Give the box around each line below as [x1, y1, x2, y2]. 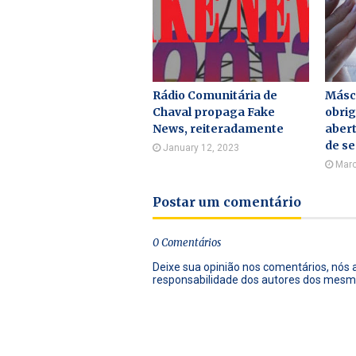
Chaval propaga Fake [153, 105, 275, 119]
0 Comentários [153, 236, 221, 250]
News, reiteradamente [153, 122, 284, 136]
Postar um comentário [153, 194, 301, 210]
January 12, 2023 [163, 142, 239, 153]
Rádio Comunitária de [153, 88, 277, 103]
